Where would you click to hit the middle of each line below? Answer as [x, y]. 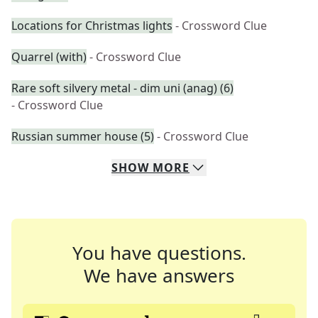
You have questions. [159, 253]
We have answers [159, 275]
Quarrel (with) [49, 57]
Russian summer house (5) [83, 136]
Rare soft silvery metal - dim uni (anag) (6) [122, 88]
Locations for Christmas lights [92, 26]
